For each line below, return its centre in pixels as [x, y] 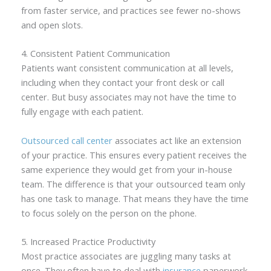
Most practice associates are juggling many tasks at [126, 256]
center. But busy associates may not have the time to [129, 97]
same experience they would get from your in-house [126, 169]
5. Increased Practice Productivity [88, 241]
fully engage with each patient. [82, 112]
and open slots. [52, 24]
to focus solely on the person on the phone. [109, 213]
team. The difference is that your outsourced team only [133, 184]
